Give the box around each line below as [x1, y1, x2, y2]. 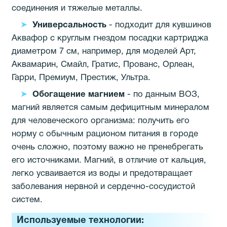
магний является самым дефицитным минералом [12, 103, 209, 111]
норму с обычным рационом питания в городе [12, 130, 198, 138]
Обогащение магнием [32, 90, 125, 98]
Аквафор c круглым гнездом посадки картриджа [12, 34, 208, 43]
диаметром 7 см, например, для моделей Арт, [12, 48, 196, 56]
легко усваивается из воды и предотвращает [12, 169, 193, 177]
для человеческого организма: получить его [12, 117, 190, 125]
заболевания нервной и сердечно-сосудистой [12, 182, 195, 191]
